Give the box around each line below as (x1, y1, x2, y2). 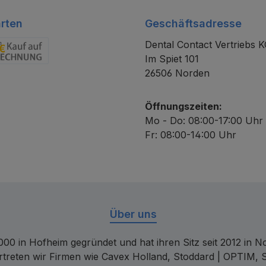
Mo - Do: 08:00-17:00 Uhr (145, 114, 263, 126)
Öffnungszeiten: (145, 100, 222, 112)
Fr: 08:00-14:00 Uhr (145, 128, 236, 141)
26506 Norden (145, 66, 210, 79)
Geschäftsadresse (145, 17, 242, 30)
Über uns (109, 207, 157, 220)
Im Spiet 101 (145, 52, 199, 65)
